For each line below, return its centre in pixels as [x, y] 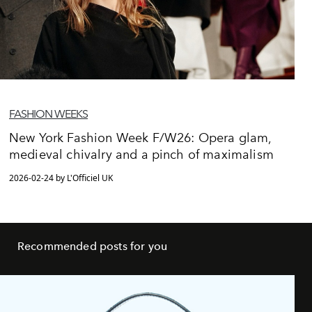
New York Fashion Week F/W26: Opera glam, [140, 138]
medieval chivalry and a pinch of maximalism [141, 155]
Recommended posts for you [92, 247]
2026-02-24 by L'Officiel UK [61, 178]
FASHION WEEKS [48, 114]
